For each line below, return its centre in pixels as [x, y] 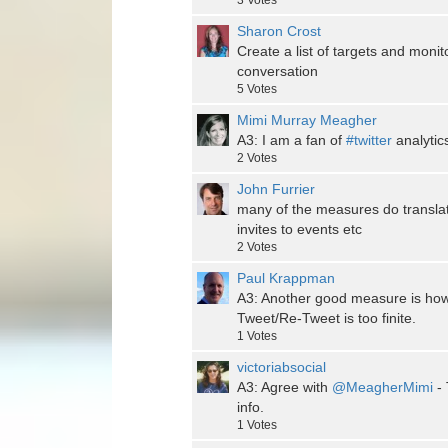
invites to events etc [299, 229]
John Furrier [276, 189]
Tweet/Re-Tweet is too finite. [326, 318]
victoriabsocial [281, 367]
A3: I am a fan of [291, 140]
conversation [277, 71]
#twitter [369, 140]
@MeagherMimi [382, 387]
